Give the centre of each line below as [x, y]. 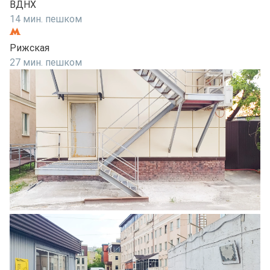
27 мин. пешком [46, 62]
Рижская [30, 48]
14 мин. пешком [46, 19]
